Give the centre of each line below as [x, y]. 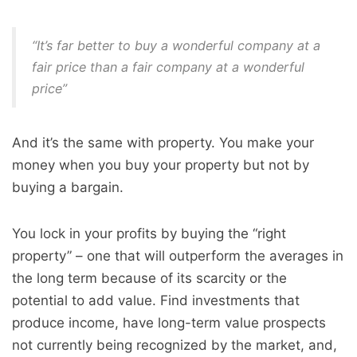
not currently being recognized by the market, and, [175, 345]
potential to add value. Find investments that [156, 300]
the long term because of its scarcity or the [149, 278]
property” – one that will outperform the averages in [178, 256]
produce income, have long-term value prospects [169, 323]
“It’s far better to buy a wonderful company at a [176, 45]
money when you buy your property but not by [161, 165]
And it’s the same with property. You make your [163, 143]
